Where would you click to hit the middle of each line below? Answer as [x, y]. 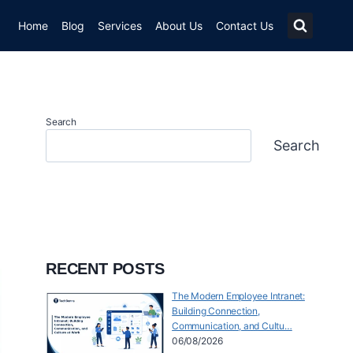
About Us [178, 25]
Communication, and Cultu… [232, 326]
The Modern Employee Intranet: [238, 296]
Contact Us [244, 25]
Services [120, 25]
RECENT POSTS [105, 269]
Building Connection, [216, 311]
